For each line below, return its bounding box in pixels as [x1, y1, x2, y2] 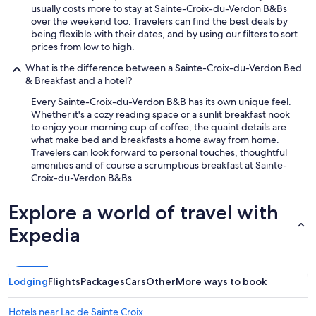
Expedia [8, 223, 80, 248]
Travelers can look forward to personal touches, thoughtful [31, 146, 287, 159]
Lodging [8, 275, 48, 288]
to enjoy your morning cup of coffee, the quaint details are [31, 121, 286, 134]
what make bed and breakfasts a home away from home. [31, 133, 279, 147]
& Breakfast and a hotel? [25, 74, 132, 87]
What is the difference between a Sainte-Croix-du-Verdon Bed [25, 61, 302, 75]
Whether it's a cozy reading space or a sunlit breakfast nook [31, 108, 290, 121]
